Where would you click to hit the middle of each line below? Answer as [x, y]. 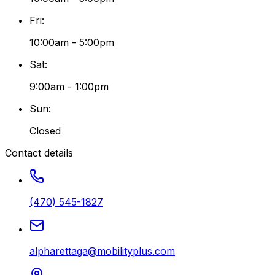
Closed [45, 130]
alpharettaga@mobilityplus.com [102, 251]
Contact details [39, 153]
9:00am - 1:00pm [69, 86]
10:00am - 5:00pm [72, 42]
